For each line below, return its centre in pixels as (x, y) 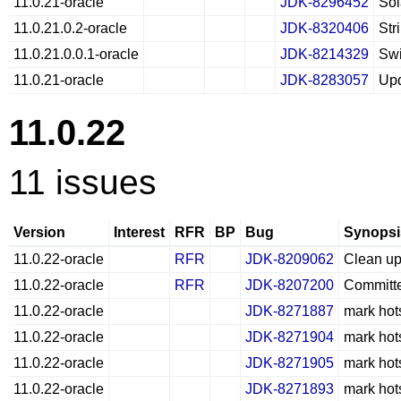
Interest (139, 232)
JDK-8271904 (290, 337)
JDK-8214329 (324, 54)
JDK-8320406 (324, 28)
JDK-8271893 (290, 389)
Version (39, 232)
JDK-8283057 (324, 80)
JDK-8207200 (290, 285)
